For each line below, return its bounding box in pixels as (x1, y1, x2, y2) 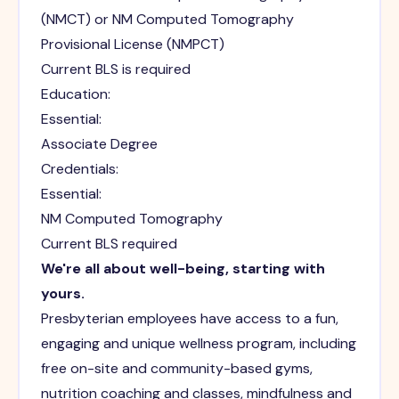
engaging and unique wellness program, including (40, 334, 356, 354)
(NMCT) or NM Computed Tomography (40, 10, 294, 29)
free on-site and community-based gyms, (40, 359, 313, 379)
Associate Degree (40, 134, 158, 154)
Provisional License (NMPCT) (40, 35, 224, 54)
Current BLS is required (40, 60, 191, 79)
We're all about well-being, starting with (40, 259, 325, 279)
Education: (40, 85, 110, 104)
